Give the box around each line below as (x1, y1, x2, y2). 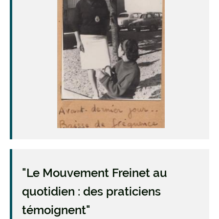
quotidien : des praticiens (22, 184, 161, 199)
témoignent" (22, 203, 90, 218)
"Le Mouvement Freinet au (22, 166, 167, 180)
